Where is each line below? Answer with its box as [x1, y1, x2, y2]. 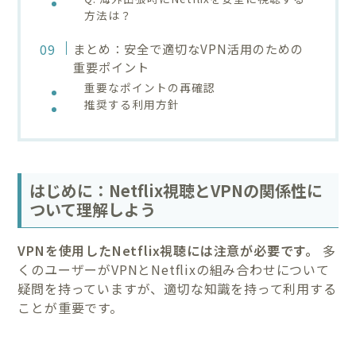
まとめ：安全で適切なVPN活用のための [72, 39, 304, 57]
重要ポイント [72, 57, 149, 75]
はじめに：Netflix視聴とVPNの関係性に [29, 178, 323, 202]
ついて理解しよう [29, 197, 157, 221]
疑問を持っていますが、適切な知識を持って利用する [17, 278, 337, 298]
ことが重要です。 [17, 297, 123, 317]
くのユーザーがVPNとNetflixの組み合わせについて [17, 259, 330, 279]
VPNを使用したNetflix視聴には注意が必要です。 [17, 240, 319, 260]
